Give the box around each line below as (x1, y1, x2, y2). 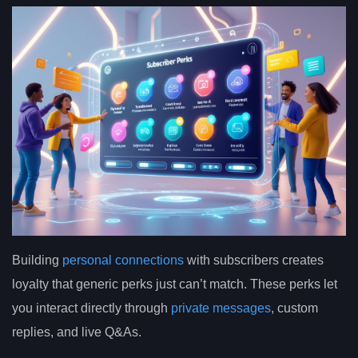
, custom (271, 300, 318, 315)
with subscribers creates (184, 253, 324, 267)
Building (12, 253, 62, 267)
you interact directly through (12, 300, 171, 315)
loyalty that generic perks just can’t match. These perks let (12, 276, 337, 291)
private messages (171, 300, 271, 315)
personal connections (62, 253, 184, 267)
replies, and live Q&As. (12, 324, 141, 339)
